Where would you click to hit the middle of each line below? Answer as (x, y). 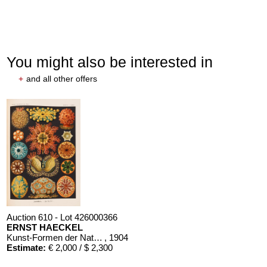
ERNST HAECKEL (45, 227)
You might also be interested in (110, 62)
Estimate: (27, 247)
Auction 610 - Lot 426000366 (62, 217)
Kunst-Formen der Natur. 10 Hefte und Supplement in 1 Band (98, 237)
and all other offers (62, 78)
